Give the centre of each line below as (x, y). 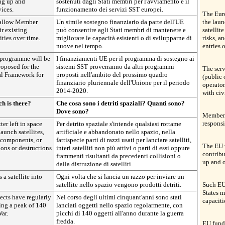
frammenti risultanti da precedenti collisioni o (119, 156)
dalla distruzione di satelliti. (94, 164)
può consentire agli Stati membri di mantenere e (121, 30)
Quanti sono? (166, 103)
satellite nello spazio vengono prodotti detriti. (119, 185)
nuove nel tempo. (80, 46)
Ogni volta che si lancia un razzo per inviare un (120, 177)
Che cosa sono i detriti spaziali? (102, 103)
